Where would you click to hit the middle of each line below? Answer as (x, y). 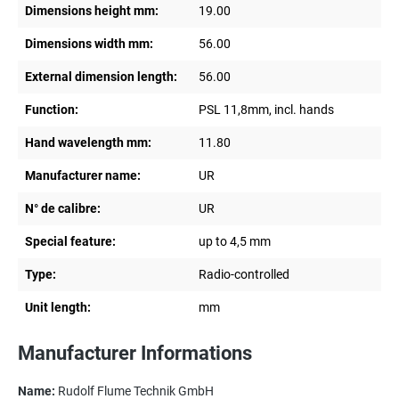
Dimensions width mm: (89, 44)
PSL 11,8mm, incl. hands (266, 110)
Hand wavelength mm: (88, 143)
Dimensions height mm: (92, 11)
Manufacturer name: (83, 176)
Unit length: (58, 308)
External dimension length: (101, 77)
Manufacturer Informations (135, 354)
